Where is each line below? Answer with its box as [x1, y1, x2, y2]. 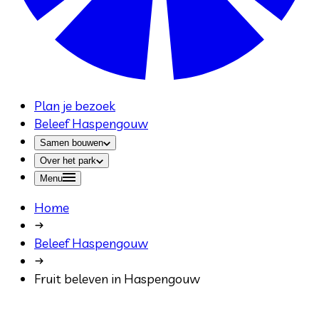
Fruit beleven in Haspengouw [34, 271, 200, 288]
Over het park [40, 155, 96, 167]
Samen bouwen [40, 137, 103, 149]
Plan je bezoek [34, 98, 115, 115]
